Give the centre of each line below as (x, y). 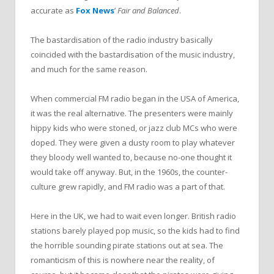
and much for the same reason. (89, 69)
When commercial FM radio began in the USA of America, (135, 99)
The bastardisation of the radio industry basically (122, 40)
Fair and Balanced (148, 10)
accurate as (53, 10)
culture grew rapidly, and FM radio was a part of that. (128, 187)
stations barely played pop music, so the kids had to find (135, 231)
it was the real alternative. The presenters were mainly (132, 113)
